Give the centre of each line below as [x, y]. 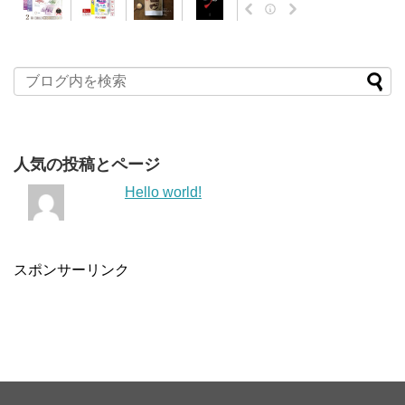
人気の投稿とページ [87, 164]
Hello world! [163, 192]
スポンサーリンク [71, 269]
